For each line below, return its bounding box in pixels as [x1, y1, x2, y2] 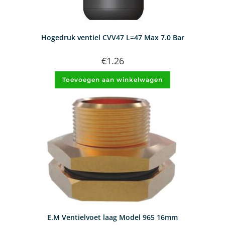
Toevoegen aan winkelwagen [62, 76, 163, 84]
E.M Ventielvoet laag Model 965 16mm [47, 212, 178, 222]
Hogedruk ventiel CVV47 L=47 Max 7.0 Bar [41, 33, 184, 43]
